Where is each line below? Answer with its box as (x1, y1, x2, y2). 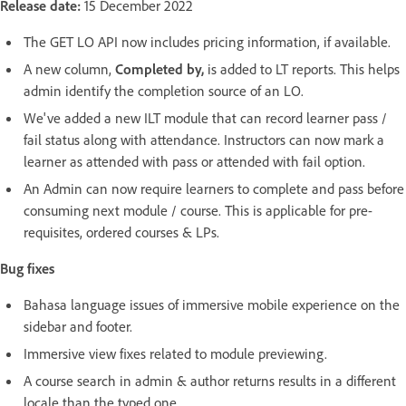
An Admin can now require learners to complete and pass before (24, 179, 404, 198)
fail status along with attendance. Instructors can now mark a (24, 130, 384, 149)
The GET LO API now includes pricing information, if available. (24, 32, 391, 51)
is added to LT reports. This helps (208, 59, 400, 78)
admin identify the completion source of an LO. (24, 81, 307, 100)
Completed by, (115, 59, 208, 78)
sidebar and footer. (24, 316, 132, 335)
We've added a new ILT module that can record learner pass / (24, 108, 387, 127)
